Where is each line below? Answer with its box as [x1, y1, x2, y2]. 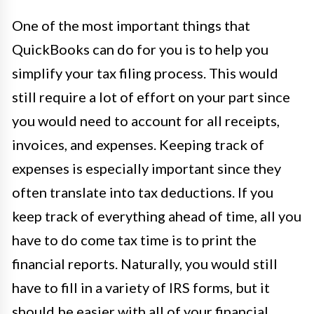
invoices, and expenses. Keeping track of [12, 135, 264, 153]
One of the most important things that [12, 16, 250, 34]
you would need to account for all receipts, [12, 111, 280, 129]
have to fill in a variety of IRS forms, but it [12, 278, 270, 296]
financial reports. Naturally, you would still [12, 254, 278, 272]
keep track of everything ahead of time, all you [12, 207, 301, 224]
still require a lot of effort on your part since [12, 88, 290, 105]
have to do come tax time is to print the [12, 231, 257, 248]
